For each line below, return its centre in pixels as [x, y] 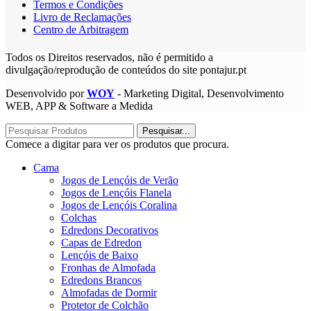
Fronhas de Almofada [108, 268]
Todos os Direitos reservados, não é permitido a [109, 58]
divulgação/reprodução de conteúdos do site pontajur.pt [126, 70]
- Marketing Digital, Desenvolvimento [199, 94]
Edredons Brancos [101, 280]
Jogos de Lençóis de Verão [120, 180]
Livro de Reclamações [82, 17]
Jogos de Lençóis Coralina [119, 205]
